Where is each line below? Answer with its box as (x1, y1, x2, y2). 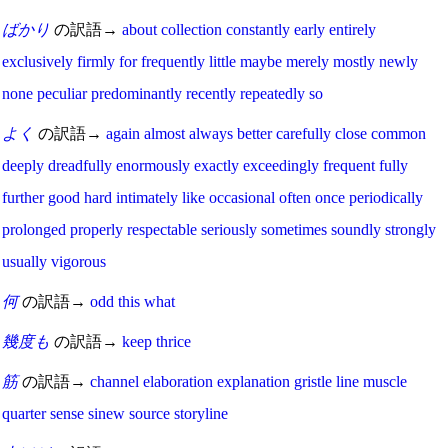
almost (144, 124, 185, 142)
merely (286, 52, 329, 70)
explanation (217, 372, 290, 390)
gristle (294, 372, 332, 390)
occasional (209, 188, 275, 206)
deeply (2, 156, 44, 174)
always (189, 124, 233, 142)
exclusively (2, 52, 73, 70)
